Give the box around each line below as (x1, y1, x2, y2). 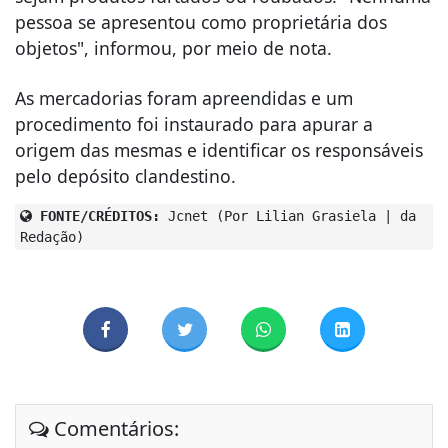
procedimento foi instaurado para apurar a (15, 111, 373, 136)
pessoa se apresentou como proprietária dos (15, 9, 387, 34)
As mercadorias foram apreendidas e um (15, 85, 353, 110)
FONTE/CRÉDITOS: (32, 207, 160, 224)
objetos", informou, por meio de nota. (15, 35, 332, 60)
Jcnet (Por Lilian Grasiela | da (160, 207, 416, 224)
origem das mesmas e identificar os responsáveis (15, 137, 423, 162)
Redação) (20, 228, 84, 245)
